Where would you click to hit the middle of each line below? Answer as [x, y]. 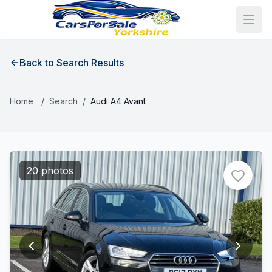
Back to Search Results [72, 63]
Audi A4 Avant [118, 101]
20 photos [50, 171]
